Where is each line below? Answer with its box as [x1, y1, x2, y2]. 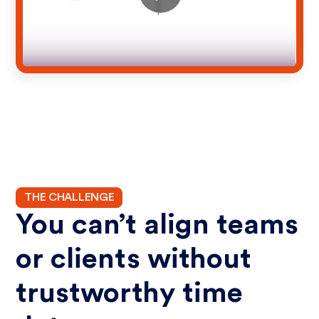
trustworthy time [16, 278, 244, 308]
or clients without [16, 244, 252, 273]
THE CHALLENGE [24, 192, 115, 204]
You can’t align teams [16, 210, 299, 239]
